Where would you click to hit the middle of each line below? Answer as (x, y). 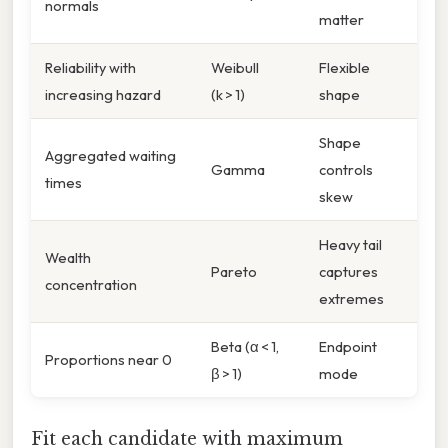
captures (348, 271)
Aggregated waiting (110, 155)
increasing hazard (103, 94)
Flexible (344, 67)
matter (341, 19)
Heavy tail (350, 244)
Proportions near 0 (108, 359)
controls (346, 169)
